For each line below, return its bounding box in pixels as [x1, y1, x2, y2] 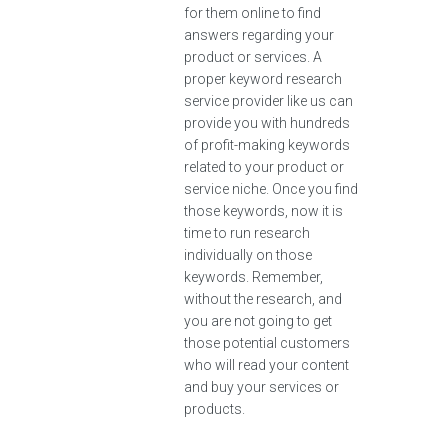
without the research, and [184, 291, 342, 307]
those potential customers [184, 335, 350, 351]
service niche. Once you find [184, 181, 358, 197]
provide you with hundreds [184, 115, 350, 131]
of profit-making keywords [184, 137, 350, 153]
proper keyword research [184, 71, 342, 87]
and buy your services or [184, 379, 339, 395]
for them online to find [184, 5, 321, 21]
